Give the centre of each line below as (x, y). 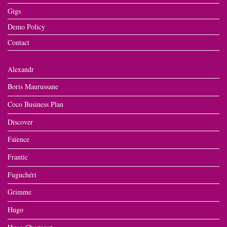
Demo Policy (26, 26)
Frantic (18, 157)
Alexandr (21, 69)
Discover (20, 122)
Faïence (18, 139)
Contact (18, 42)
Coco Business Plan (35, 104)
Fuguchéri (22, 174)
